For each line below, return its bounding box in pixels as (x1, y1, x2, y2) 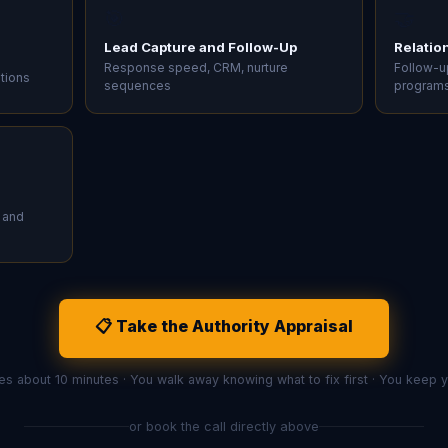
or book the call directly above (129, 418, 319, 434)
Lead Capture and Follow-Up (103, 38, 297, 55)
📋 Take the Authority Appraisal (95, 315, 353, 336)
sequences (103, 77, 171, 93)
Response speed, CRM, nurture (103, 59, 288, 75)
